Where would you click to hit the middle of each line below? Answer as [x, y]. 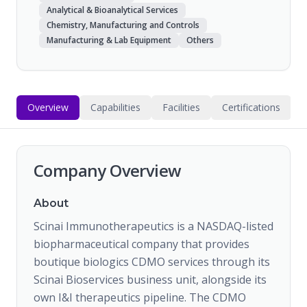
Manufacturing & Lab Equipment [109, 40]
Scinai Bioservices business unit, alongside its [150, 280]
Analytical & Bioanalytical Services [112, 10]
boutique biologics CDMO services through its [152, 262]
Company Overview [108, 170]
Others [200, 40]
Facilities [181, 107]
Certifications [251, 107]
